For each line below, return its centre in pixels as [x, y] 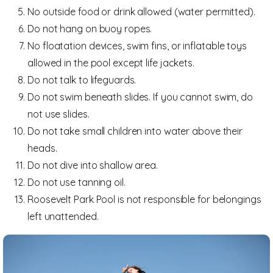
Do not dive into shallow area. [94, 165]
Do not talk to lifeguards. [82, 80]
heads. [44, 148]
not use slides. [60, 114]
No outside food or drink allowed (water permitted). [141, 12]
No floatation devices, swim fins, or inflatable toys [137, 46]
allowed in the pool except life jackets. [112, 63]
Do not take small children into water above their [135, 131]
